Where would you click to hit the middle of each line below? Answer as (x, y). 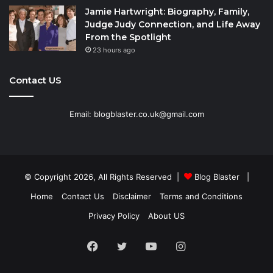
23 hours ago (114, 50)
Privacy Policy (114, 216)
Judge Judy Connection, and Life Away (173, 25)
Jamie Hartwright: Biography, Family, (167, 12)
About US (166, 216)
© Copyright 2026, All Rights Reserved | (104, 177)
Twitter (145, 246)
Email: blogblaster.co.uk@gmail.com (136, 114)
